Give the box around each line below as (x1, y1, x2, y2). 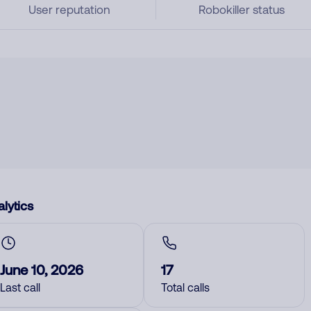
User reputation (28, 3, 110, 17)
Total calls (161, 281, 210, 294)
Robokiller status (199, 3, 285, 17)
